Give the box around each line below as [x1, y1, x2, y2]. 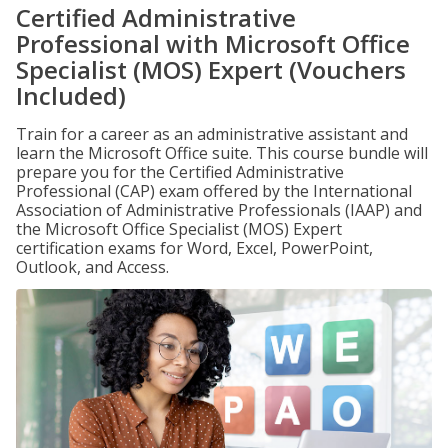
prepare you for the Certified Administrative [16, 161, 344, 183]
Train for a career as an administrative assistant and [16, 123, 408, 145]
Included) [16, 79, 126, 112]
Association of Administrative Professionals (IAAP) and [16, 199, 422, 221]
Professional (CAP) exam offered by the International [16, 180, 412, 202]
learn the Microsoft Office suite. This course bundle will [16, 142, 428, 164]
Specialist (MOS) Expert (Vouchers [16, 53, 406, 86]
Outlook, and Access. [16, 256, 169, 278]
